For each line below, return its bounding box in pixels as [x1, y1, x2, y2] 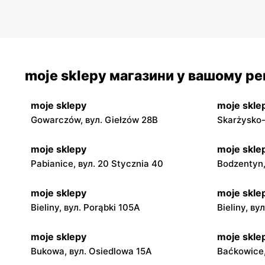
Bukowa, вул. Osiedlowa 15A [31, 245, 152, 257]
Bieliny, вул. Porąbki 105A [31, 201, 140, 213]
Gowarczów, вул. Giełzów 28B [31, 114, 158, 125]
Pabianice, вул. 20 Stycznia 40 [31, 157, 163, 169]
